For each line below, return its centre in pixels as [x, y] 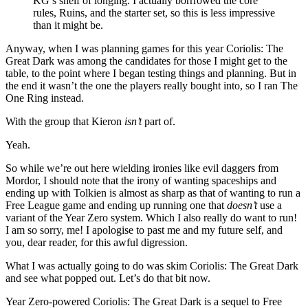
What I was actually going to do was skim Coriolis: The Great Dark [152, 265]
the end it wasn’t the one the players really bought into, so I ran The [152, 85]
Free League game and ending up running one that [116, 205]
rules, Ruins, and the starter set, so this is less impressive [154, 12]
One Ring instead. [46, 98]
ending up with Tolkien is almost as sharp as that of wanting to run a [153, 192]
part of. [158, 121]
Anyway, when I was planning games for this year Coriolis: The [144, 48]
